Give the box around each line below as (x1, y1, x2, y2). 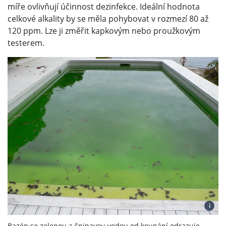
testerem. (8, 37, 44, 49)
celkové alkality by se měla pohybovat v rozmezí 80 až (8, 13, 208, 25)
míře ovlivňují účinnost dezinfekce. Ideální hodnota (8, 1, 200, 13)
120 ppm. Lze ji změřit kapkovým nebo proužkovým (8, 25, 200, 37)
